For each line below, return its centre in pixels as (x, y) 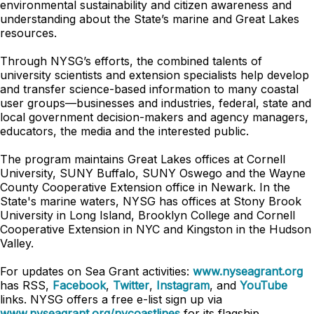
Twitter (131, 285)
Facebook (79, 285)
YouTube (264, 285)
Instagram (183, 285)
